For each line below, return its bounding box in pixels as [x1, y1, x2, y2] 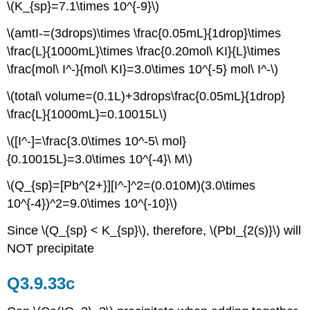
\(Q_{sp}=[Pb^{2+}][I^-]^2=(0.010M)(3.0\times [7, 179, 256, 193]
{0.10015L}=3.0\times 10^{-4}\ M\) [7, 152, 193, 166]
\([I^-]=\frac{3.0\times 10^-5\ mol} [7, 134, 187, 148]
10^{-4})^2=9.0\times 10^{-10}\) [7, 197, 178, 211]
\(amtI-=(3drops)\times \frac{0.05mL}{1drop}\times [7, 26, 282, 41]
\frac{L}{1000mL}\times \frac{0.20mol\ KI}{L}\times [7, 44, 281, 59]
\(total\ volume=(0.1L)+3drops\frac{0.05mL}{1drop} [7, 89, 286, 103]
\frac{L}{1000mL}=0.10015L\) [7, 107, 167, 121]
